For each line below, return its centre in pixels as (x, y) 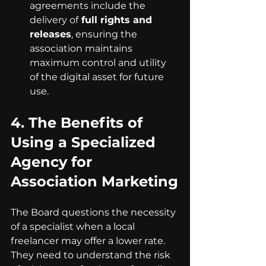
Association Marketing (94, 181)
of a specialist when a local (74, 227)
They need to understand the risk (92, 255)
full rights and (117, 20)
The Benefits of (88, 123)
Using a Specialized (85, 142)
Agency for (53, 162)
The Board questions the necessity (94, 212)
